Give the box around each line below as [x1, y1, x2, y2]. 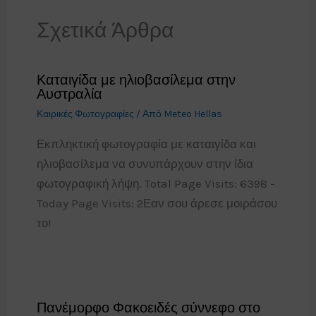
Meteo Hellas [163, 108, 222, 121]
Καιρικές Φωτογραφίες [36, 108, 134, 121]
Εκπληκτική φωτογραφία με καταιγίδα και [36, 137, 256, 152]
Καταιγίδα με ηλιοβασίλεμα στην [36, 72, 236, 89]
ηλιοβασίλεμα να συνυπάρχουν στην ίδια [36, 157, 253, 171]
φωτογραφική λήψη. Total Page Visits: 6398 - [36, 176, 275, 191]
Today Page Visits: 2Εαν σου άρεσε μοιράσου [36, 196, 277, 211]
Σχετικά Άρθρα [36, 18, 174, 44]
